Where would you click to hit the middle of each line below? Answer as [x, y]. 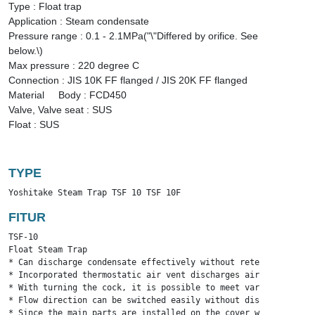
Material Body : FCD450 [67, 95]
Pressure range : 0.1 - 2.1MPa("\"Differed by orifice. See [133, 36]
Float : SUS [34, 124]
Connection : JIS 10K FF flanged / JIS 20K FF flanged [128, 80]
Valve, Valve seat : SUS [60, 110]
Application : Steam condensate [79, 21]
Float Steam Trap [48, 250]
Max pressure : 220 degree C [74, 65]
